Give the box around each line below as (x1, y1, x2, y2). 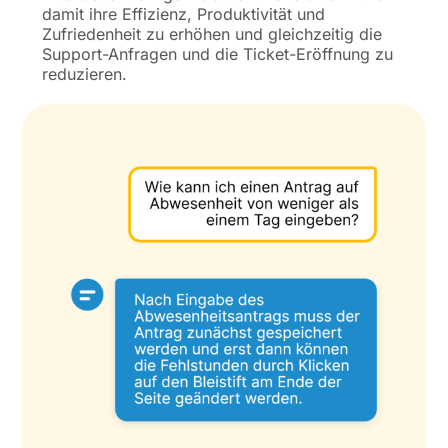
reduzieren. (42, 63, 128, 84)
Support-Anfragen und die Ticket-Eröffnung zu (42, 43, 394, 64)
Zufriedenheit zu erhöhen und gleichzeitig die (42, 23, 383, 44)
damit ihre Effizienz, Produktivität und (42, 3, 326, 24)
